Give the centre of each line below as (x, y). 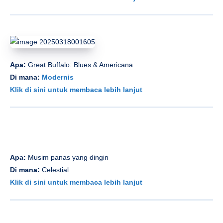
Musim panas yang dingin (67, 157)
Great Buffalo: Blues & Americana (80, 65)
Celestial (55, 169)
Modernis (58, 77)
